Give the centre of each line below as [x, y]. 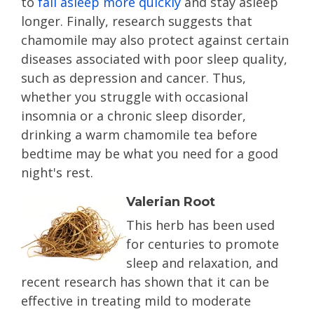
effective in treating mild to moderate [136, 301]
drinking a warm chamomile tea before [139, 135]
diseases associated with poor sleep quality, [154, 59]
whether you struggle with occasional [135, 97]
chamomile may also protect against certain [155, 40]
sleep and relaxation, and [202, 263]
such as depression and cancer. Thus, [134, 78]
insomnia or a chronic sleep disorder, [134, 116]
